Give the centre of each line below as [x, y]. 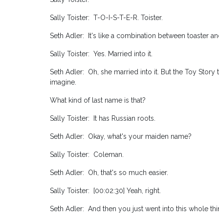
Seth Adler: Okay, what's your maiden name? [121, 137]
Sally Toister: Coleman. [87, 155]
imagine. [63, 82]
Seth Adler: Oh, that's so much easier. [109, 173]
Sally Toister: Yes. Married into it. [101, 54]
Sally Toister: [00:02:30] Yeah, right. [105, 191]
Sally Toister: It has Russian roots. [103, 119]
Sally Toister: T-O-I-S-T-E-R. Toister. [106, 18]
